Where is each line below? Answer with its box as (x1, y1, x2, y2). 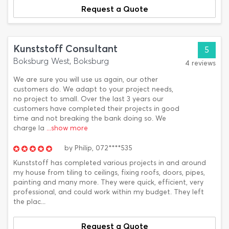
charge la (13, 124, 47, 132)
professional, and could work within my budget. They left (13, 188, 204, 196)
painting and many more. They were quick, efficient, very (13, 178, 203, 187)
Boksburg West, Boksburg (13, 56, 109, 66)
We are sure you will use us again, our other (13, 75, 158, 84)
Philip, (73, 144, 96, 152)
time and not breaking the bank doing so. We (13, 114, 166, 123)
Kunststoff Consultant (13, 43, 118, 55)
